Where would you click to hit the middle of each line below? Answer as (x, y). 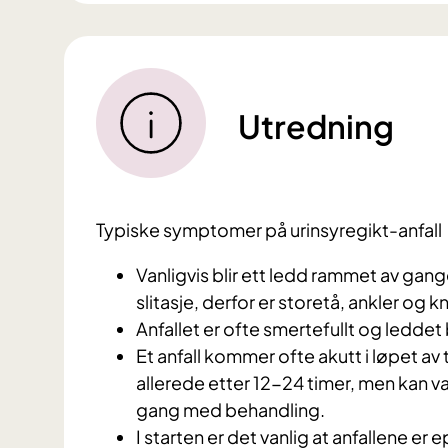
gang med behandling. (230, 410)
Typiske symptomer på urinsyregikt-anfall (270, 230)
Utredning (316, 126)
